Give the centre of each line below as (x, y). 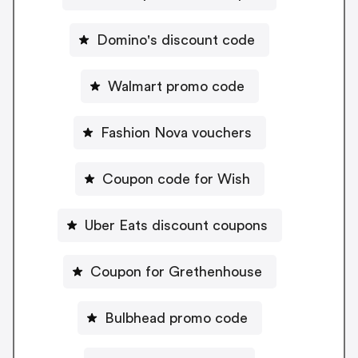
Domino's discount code (176, 40)
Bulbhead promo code (176, 318)
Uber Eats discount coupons (176, 225)
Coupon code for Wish (176, 179)
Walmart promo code (176, 86)
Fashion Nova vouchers (176, 132)
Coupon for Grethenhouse (176, 271)
